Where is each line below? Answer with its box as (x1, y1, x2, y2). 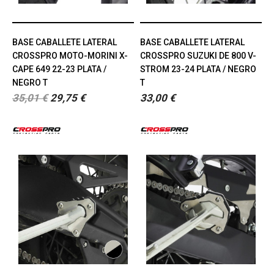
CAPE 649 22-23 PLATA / (12, 64, 106, 74)
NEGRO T (12, 77, 48, 87)
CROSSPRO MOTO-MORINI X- (12, 50, 128, 61)
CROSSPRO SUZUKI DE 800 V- (140, 50, 256, 61)
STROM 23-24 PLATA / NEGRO (140, 64, 256, 74)
